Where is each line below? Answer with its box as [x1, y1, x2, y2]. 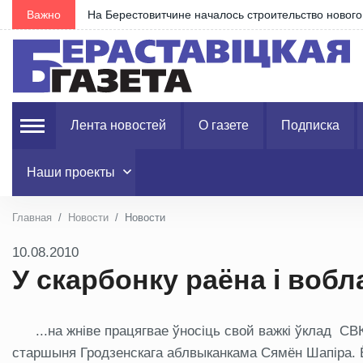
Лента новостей [70, 118, 166, 132]
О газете [199, 118, 249, 132]
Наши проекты [27, 165, 115, 179]
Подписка [281, 118, 340, 132]
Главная [12, 211, 52, 224]
